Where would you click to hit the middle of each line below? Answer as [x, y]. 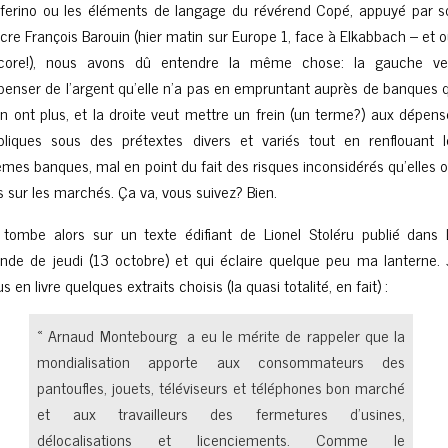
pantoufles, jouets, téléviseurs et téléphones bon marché [221, 387]
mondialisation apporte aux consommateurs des [221, 361]
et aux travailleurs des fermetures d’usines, [221, 413]
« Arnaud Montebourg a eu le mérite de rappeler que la [221, 335]
